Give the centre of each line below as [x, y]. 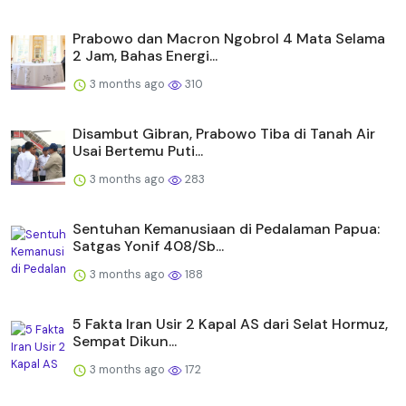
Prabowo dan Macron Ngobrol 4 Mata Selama [229, 38]
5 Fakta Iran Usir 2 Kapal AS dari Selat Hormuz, [230, 324]
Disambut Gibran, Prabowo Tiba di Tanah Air [224, 133]
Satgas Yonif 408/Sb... [148, 246]
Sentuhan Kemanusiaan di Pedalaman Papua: [226, 228]
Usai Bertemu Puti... [138, 150]
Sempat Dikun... [125, 341]
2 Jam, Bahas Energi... [145, 55]
